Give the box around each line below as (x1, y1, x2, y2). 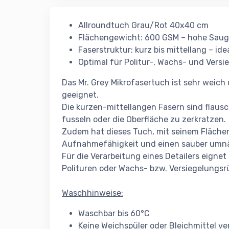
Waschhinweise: (62, 188, 123, 198)
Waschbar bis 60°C (78, 209, 150, 219)
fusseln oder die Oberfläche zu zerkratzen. (62, 114, 226, 125)
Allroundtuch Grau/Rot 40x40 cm (78, 20, 209, 31)
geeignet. (62, 90, 99, 100)
